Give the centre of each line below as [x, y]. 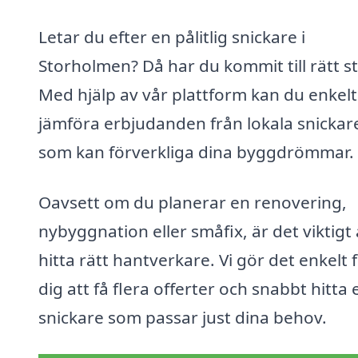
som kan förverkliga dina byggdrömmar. [196, 151]
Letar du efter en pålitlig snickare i [172, 36]
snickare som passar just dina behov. [183, 318]
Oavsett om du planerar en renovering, [193, 203]
